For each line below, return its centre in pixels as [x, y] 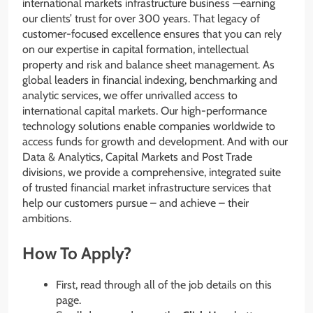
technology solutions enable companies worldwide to [149, 126]
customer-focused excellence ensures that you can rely [152, 34]
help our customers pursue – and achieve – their [136, 203]
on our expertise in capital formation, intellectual [136, 50]
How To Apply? [77, 254]
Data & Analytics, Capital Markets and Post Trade [137, 157]
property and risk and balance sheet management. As [148, 65]
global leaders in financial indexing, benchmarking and [150, 80]
